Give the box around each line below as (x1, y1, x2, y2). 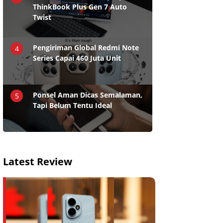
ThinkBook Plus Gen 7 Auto (33, 2, 127, 12)
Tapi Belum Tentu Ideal (33, 101, 112, 111)
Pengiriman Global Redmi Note (33, 43, 139, 53)
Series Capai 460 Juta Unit (33, 53, 121, 63)
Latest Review (3, 155, 72, 169)
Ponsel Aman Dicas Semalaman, (33, 90, 142, 100)
